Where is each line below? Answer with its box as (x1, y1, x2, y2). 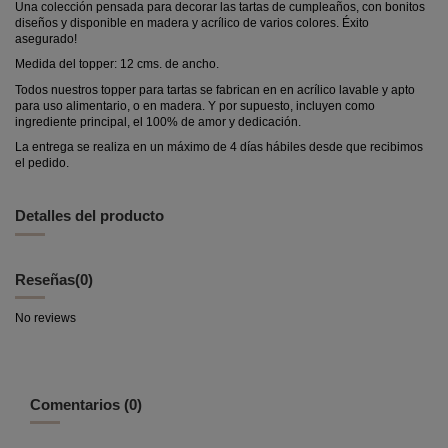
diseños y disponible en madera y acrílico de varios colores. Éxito (15, 15, 369, 30)
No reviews (15, 311, 76, 326)
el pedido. (15, 156, 69, 171)
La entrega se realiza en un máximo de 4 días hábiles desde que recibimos (15, 140, 423, 155)
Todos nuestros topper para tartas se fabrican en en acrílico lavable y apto (15, 82, 415, 97)
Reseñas (15, 270, 75, 288)
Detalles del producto (15, 207, 164, 225)
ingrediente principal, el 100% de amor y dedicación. (15, 114, 301, 129)
